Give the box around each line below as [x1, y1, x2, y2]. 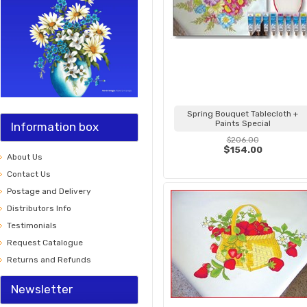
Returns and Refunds [7, 255, 91, 265]
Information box [11, 120, 99, 134]
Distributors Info [7, 204, 71, 213]
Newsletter [11, 282, 73, 296]
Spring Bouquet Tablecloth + [187, 109, 298, 119]
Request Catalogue [7, 238, 83, 247]
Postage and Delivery [7, 186, 91, 196]
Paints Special [214, 119, 271, 128]
